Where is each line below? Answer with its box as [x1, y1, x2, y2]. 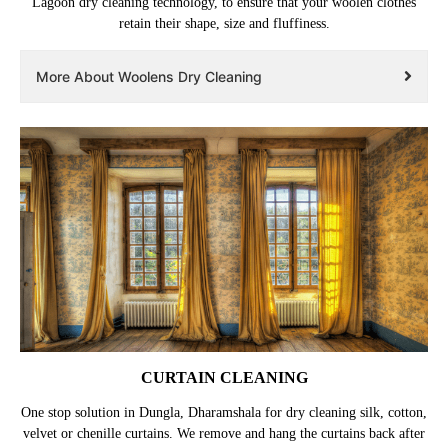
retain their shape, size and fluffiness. [118, 15, 330, 31]
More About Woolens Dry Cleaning [36, 67, 262, 85]
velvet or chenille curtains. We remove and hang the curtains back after [23, 426, 425, 442]
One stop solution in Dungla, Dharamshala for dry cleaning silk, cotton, [21, 405, 427, 421]
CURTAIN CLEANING [140, 369, 308, 387]
